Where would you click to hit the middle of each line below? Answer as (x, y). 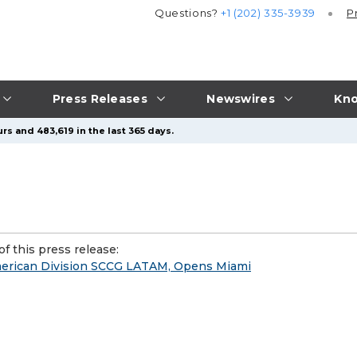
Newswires (241, 98)
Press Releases (100, 98)
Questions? (188, 13)
